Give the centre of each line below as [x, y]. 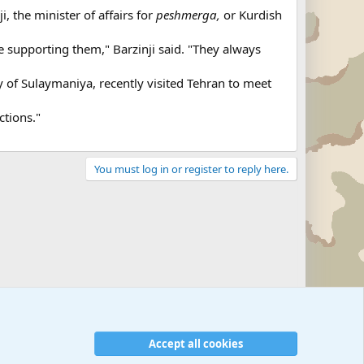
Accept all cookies [196, 343]
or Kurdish [251, 15]
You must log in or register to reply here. [191, 169]
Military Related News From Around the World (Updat [70, 343]
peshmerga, [188, 15]
